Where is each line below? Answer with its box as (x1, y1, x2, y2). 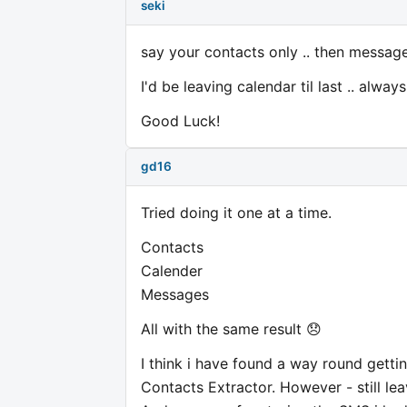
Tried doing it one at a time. (141, 203, 332, 222)
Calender (141, 261, 203, 280)
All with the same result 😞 (141, 319, 322, 338)
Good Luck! (141, 111, 220, 130)
